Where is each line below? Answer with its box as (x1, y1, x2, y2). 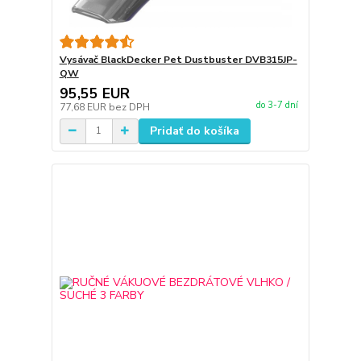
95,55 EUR (59, 83, 130, 103)
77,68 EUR (59, 100, 109, 114)
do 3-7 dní (255, 98, 298, 111)
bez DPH (108, 100, 150, 114)
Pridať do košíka (149, 122, 239, 139)
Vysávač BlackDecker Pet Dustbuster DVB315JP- (59, 52, 297, 66)
